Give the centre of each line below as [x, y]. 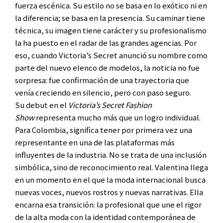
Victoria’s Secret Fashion [110, 105]
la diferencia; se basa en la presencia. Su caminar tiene [110, 17]
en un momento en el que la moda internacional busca [110, 179]
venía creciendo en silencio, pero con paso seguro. [103, 92]
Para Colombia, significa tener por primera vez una [104, 129]
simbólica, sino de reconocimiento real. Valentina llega [111, 167]
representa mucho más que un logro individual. [117, 117]
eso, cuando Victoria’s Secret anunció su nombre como [111, 55]
